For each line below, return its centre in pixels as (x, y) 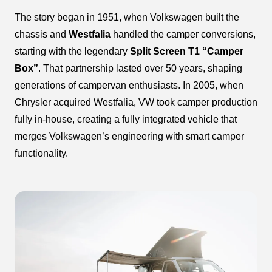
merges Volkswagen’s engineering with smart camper (129, 137)
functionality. (41, 154)
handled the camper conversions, (183, 35)
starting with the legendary (72, 52)
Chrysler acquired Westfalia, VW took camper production (136, 103)
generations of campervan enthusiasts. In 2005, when (129, 86)
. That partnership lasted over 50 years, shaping (140, 69)
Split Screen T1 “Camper (187, 52)
